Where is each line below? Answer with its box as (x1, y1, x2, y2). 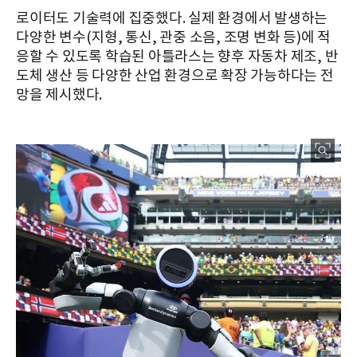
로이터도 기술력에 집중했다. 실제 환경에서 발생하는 (16, 10, 328, 28)
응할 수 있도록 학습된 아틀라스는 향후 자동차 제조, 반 (16, 49, 339, 66)
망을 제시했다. (16, 87, 102, 104)
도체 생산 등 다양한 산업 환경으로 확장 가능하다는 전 (16, 68, 334, 85)
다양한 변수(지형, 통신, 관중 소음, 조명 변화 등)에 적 (16, 29, 331, 47)
